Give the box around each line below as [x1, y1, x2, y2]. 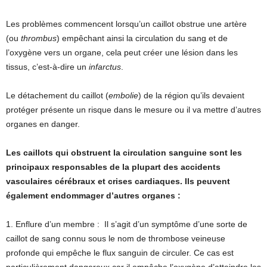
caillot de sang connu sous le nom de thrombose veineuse [6, 234, 225, 244]
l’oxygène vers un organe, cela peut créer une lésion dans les [6, 48, 238, 58]
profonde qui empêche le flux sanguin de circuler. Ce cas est [6, 248, 234, 258]
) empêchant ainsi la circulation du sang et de [57, 33, 228, 44]
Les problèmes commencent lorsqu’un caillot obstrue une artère [6, 19, 247, 29]
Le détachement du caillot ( [6, 91, 108, 101]
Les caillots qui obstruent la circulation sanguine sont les [6, 148, 242, 158]
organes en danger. [6, 119, 80, 129]
